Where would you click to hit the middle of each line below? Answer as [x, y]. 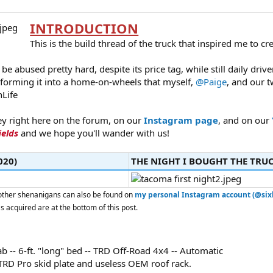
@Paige [211, 82]
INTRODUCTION [84, 28]
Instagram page [181, 120]
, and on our [245, 120]
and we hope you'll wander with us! [94, 133]
